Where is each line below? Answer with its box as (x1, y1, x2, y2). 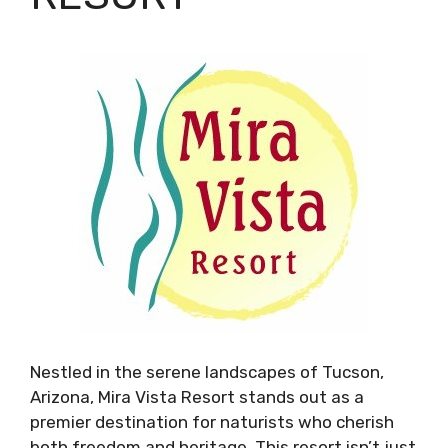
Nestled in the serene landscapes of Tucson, (30, 361, 384, 382)
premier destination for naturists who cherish (30, 411, 394, 432)
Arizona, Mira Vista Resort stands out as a (30, 386, 364, 407)
